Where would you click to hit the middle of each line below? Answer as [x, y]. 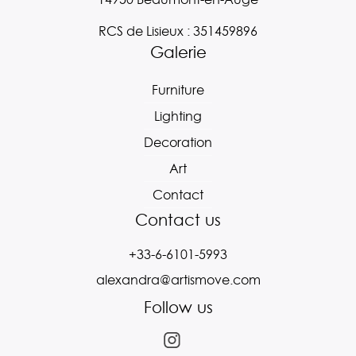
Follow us [178, 308]
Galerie [178, 53]
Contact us [178, 221]
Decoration [178, 143]
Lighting [178, 116]
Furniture [178, 90]
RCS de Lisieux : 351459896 [178, 31]
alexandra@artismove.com [178, 280]
